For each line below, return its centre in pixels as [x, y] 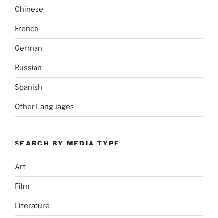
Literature [32, 206]
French [27, 29]
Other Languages [44, 107]
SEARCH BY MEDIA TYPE [67, 143]
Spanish [28, 87]
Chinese [29, 9]
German [28, 48]
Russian [28, 68]
